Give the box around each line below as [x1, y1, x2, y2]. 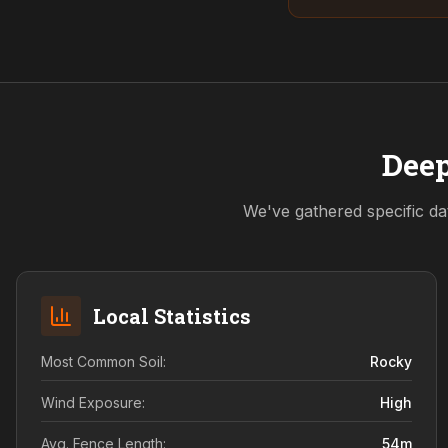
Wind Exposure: [41, 394, 145, 411]
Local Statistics [93, 303, 251, 329]
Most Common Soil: [41, 353, 166, 370]
